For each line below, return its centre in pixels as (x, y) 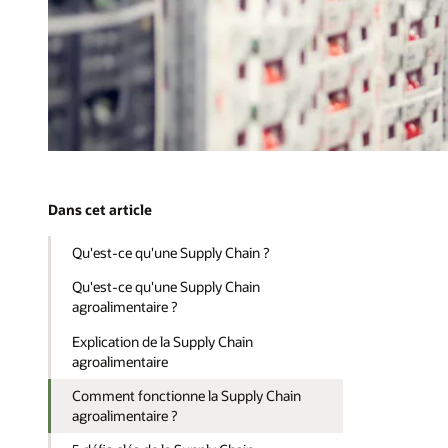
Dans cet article (100, 210)
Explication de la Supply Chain (163, 341)
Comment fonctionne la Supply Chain (187, 396)
